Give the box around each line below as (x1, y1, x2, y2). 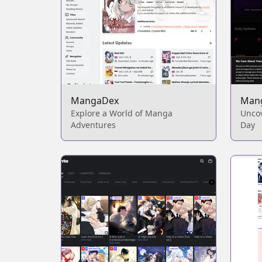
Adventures (71, 119, 116, 130)
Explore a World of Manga (71, 108, 173, 119)
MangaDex (71, 94, 119, 107)
